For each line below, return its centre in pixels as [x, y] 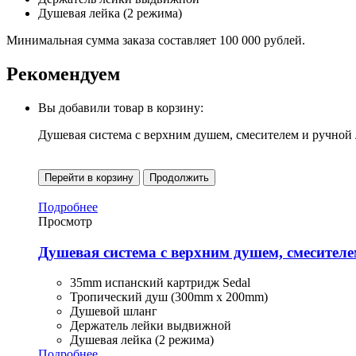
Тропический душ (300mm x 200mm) [169, 297]
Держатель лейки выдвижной [151, 326]
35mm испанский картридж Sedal [160, 283]
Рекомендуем [63, 74]
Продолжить [179, 177]
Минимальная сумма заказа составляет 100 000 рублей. [156, 40]
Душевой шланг [114, 311]
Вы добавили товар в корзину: [121, 107]
